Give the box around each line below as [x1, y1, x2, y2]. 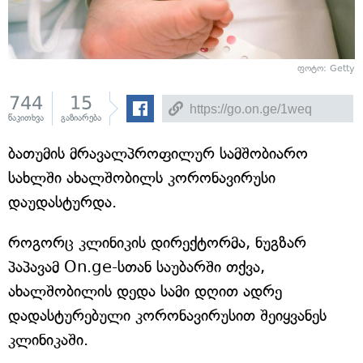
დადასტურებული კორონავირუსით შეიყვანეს [8, 306, 327, 325]
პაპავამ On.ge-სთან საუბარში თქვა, [8, 258, 265, 276]
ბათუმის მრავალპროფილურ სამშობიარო [8, 144, 308, 163]
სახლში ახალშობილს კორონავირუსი [8, 169, 275, 187]
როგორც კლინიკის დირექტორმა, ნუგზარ [8, 233, 306, 252]
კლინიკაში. [8, 331, 88, 349]
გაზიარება [61, 113, 101, 123]
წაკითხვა [8, 113, 44, 123]
